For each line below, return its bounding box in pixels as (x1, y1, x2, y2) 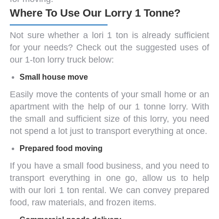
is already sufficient (128, 30, 210, 40)
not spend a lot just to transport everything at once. (10, 126, 207, 136)
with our (10, 185, 44, 195)
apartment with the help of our (10, 101, 135, 111)
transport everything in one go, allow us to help (10, 173, 209, 183)
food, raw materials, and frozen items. (10, 197, 156, 207)
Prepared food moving (20, 144, 103, 153)
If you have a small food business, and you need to (10, 160, 209, 171)
